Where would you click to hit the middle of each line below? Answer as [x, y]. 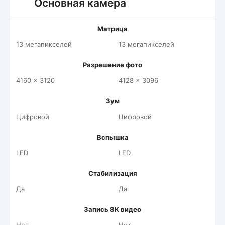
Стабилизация [113, 173]
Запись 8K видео [113, 209]
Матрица [113, 29]
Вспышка [113, 137]
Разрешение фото [113, 65]
